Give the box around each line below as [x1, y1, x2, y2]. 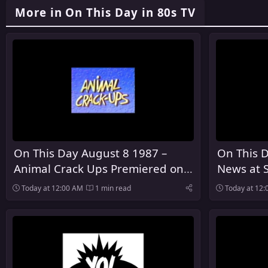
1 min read [93, 182, 131, 193]
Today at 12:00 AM [22, 182, 83, 193]
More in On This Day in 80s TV [15, 4, 196, 20]
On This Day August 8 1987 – [14, 145, 167, 160]
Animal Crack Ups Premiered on [14, 160, 184, 176]
